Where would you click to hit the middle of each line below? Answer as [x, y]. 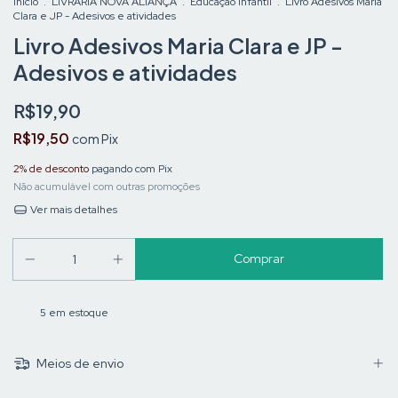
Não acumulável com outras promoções [107, 187]
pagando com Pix [131, 169]
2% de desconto [51, 169]
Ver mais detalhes [72, 210]
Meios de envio [78, 364]
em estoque [78, 313]
